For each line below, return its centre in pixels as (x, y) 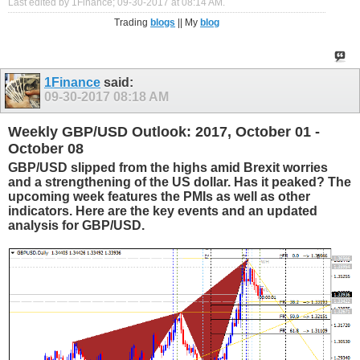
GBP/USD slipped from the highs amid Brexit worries (168, 167)
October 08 (46, 149)
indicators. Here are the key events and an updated (163, 211)
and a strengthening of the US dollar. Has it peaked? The (180, 182)
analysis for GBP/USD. (76, 225)
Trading (133, 22)
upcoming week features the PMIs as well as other (159, 196)
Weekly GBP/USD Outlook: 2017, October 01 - (164, 132)
